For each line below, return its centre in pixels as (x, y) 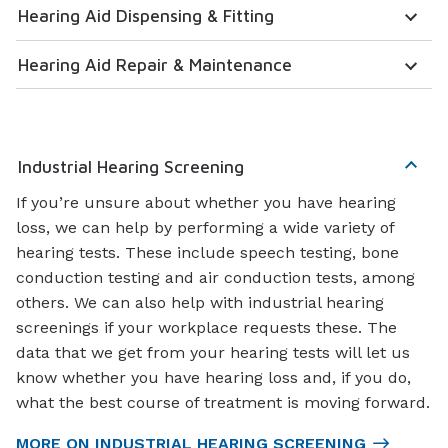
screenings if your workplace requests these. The (206, 328)
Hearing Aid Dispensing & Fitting (146, 16)
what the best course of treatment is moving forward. (223, 403)
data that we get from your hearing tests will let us (213, 353)
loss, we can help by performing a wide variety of (205, 228)
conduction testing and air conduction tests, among (215, 278)
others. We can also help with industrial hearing (200, 303)
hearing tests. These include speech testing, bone (207, 253)
